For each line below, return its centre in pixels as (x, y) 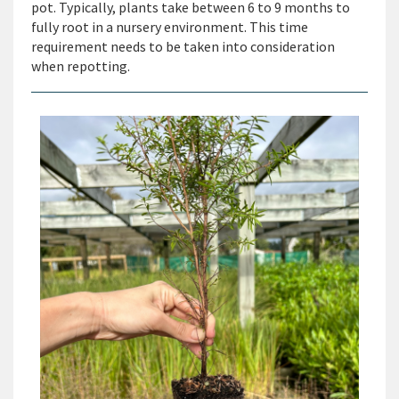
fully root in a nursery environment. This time (170, 27)
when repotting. (83, 66)
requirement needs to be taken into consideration (183, 47)
